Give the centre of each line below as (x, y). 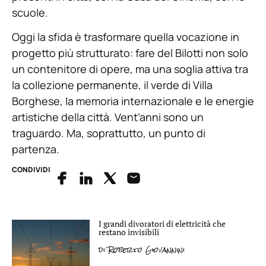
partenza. (36, 149)
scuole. (30, 12)
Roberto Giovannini (145, 249)
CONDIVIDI (31, 169)
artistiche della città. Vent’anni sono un (108, 117)
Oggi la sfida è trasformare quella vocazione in (126, 37)
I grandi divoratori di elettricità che (162, 223)
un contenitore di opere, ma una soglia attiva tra (130, 69)
